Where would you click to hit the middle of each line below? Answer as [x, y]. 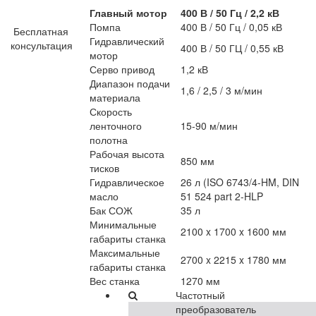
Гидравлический [127, 41]
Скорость [111, 111]
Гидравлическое [127, 182]
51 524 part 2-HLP [222, 196]
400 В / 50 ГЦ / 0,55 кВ [232, 48]
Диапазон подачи [130, 83]
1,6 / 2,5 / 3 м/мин [221, 90]
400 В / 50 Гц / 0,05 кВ [231, 27]
